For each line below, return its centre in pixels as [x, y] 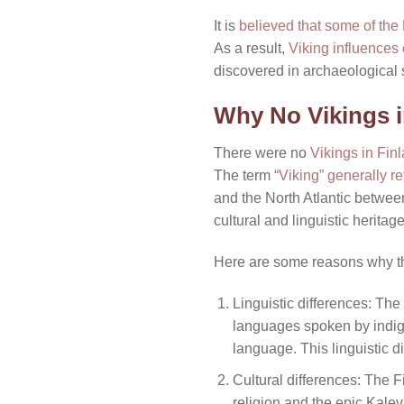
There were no [262, 153]
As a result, [251, 48]
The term [244, 176]
